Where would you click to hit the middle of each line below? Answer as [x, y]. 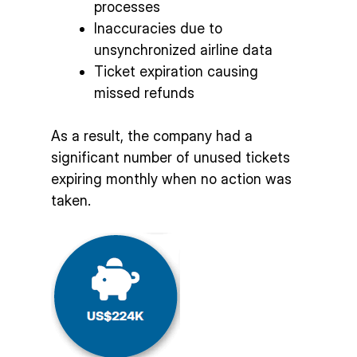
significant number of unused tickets [171, 157]
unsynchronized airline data [183, 49]
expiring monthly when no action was [171, 178]
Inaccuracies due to [158, 28]
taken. [71, 200]
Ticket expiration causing [176, 71]
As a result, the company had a [152, 135]
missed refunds [144, 92]
